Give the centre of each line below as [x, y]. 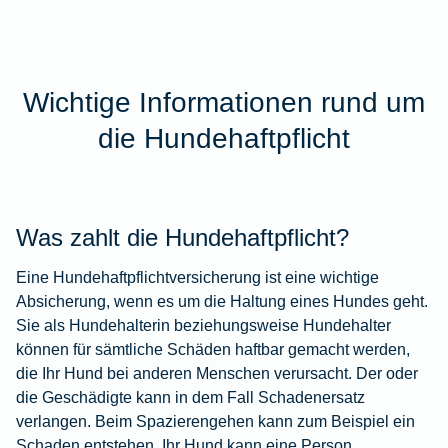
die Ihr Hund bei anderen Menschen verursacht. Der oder [217, 372]
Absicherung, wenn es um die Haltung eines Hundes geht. [222, 300]
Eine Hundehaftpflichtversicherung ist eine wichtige [197, 276]
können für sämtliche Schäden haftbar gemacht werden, [213, 348]
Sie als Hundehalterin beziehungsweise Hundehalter [203, 324]
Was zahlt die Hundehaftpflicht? [182, 237]
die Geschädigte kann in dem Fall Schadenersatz [190, 396]
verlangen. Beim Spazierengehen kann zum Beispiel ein [215, 420]
